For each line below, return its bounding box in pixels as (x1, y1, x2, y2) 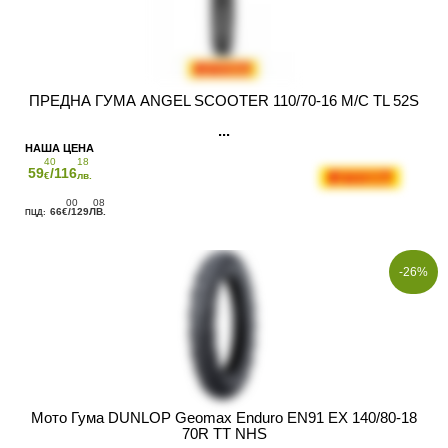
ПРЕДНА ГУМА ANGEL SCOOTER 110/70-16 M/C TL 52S (29, 91, 419, 109)
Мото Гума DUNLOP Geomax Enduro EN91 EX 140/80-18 (31, 408, 417, 426)
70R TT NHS (181, 424, 267, 442)
